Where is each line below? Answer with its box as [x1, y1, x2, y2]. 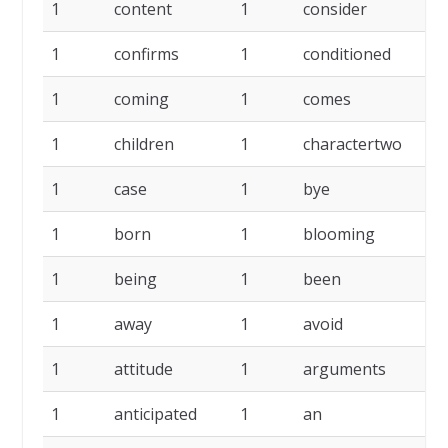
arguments [302, 358, 386, 381]
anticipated [113, 403, 197, 426]
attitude [113, 358, 173, 381]
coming [113, 88, 169, 111]
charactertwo [302, 133, 402, 156]
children [113, 133, 174, 156]
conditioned [302, 43, 391, 66]
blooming [302, 223, 375, 246]
